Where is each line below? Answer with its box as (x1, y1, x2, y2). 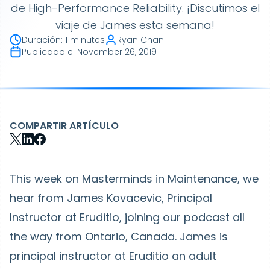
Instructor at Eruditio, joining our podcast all (10, 210, 245, 225)
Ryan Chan (117, 34, 164, 46)
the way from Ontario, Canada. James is (10, 229, 228, 244)
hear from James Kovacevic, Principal (10, 190, 212, 206)
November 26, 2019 (77, 46, 157, 58)
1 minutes (65, 34, 105, 46)
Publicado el (22, 46, 75, 58)
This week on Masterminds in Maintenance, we (10, 171, 259, 186)
